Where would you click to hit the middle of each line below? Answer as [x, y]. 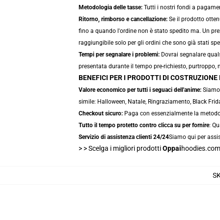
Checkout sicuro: [101, 113]
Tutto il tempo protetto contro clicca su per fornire [144, 125]
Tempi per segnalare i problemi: [119, 55]
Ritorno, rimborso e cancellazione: [123, 19]
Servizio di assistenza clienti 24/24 [124, 137]
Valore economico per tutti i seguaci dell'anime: [140, 90]
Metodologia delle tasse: [110, 7]
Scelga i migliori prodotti [125, 148]
